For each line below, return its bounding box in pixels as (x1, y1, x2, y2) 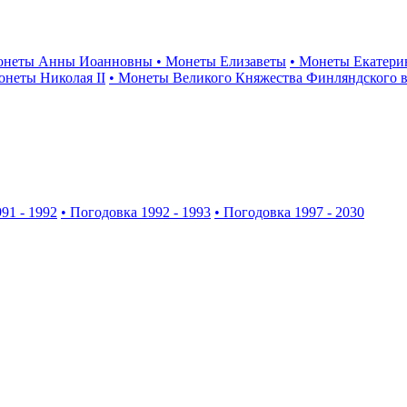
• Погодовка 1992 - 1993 (61, 203, 211, 220)
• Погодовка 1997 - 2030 (214, 203, 364, 220)
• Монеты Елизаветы (156, 53, 286, 69)
